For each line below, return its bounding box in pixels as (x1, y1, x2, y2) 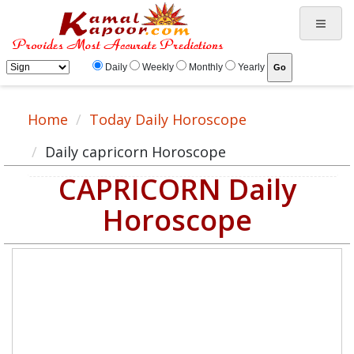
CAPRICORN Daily (58, 170, 296, 209)
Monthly (186, 62, 225, 73)
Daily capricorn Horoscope (45, 142, 226, 161)
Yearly (235, 62, 267, 73)
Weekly (140, 62, 176, 73)
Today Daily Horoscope (89, 110, 247, 129)
